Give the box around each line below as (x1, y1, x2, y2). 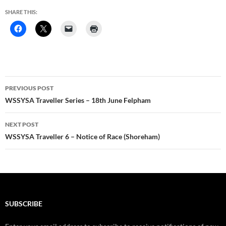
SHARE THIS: (5, 8, 37, 15)
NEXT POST (5, 120, 38, 128)
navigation (5, 93, 67, 110)
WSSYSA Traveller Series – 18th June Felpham (5, 95, 151, 104)
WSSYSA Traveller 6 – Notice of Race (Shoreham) (5, 132, 160, 141)
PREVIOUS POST (5, 84, 53, 92)
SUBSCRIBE (5, 199, 42, 208)
